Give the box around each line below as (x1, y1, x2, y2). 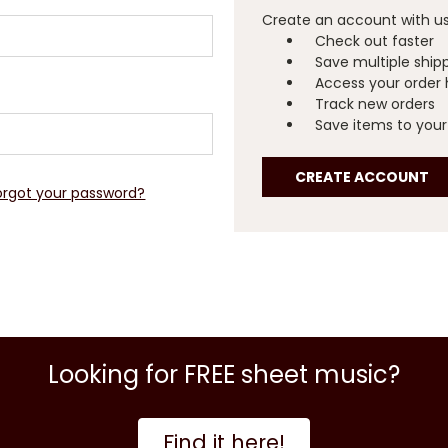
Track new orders (315, 94, 436, 114)
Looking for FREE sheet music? (48, 357, 400, 391)
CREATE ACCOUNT (295, 166, 430, 187)
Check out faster (315, 31, 435, 51)
